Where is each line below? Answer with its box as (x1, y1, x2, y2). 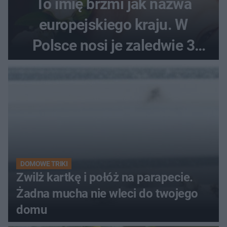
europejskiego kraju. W (39, 15, 188, 33)
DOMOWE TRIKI (20, 159, 68, 168)
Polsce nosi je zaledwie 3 (32, 36, 195, 54)
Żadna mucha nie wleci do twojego (16, 186, 198, 201)
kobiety (89, 57, 138, 75)
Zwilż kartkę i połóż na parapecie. (16, 170, 193, 184)
